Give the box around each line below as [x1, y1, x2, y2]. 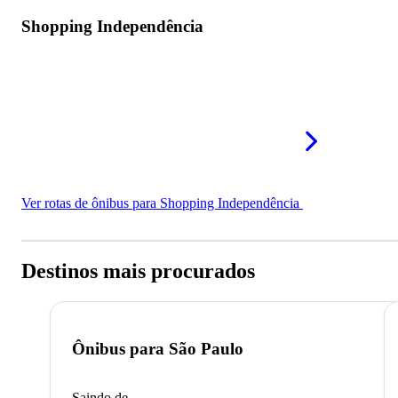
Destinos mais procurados [21, 259, 255, 283]
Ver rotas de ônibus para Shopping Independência [21, 195, 303, 211]
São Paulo [169, 339, 243, 359]
